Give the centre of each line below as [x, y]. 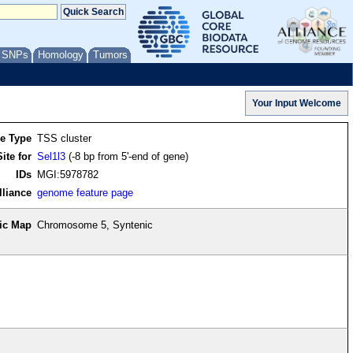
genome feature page [85, 193]
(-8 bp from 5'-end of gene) [127, 157]
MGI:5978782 [68, 175]
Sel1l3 [52, 157]
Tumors [110, 55]
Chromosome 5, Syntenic [95, 225]
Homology [61, 55]
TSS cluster [65, 139]
